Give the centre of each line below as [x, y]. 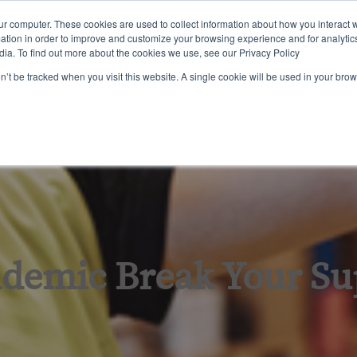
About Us [326, 69]
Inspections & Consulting [210, 69]
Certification [80, 69]
